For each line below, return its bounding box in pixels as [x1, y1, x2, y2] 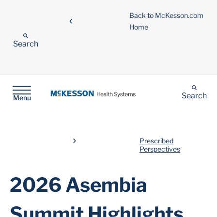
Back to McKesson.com [129, 11, 204, 19]
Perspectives [139, 145, 180, 153]
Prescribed [139, 137, 173, 145]
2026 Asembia [10, 173, 147, 197]
